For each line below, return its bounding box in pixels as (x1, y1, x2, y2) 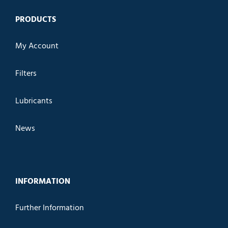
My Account (15, 39, 59, 53)
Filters (15, 67, 37, 80)
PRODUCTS (15, 13, 56, 26)
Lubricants (15, 94, 52, 108)
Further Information (15, 201, 84, 215)
